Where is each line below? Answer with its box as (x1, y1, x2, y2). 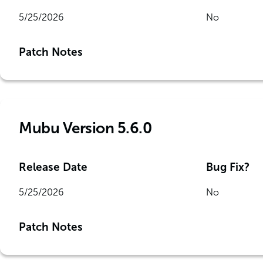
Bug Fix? (205, 160, 249, 174)
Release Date (19, 160, 87, 174)
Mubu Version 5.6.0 (19, 119, 151, 137)
